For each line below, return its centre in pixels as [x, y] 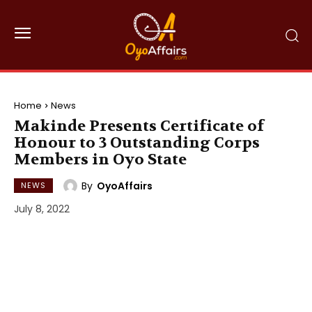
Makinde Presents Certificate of [139, 126]
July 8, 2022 [42, 209]
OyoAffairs [125, 186]
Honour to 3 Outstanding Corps [137, 143]
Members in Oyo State [100, 159]
